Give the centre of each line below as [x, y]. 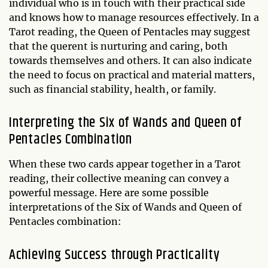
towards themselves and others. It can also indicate [130, 60]
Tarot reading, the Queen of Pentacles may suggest [130, 31]
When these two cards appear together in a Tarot [125, 164]
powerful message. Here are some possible [109, 192]
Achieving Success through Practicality [115, 255]
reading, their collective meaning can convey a [119, 178]
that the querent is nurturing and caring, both [118, 46]
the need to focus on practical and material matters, [132, 74]
